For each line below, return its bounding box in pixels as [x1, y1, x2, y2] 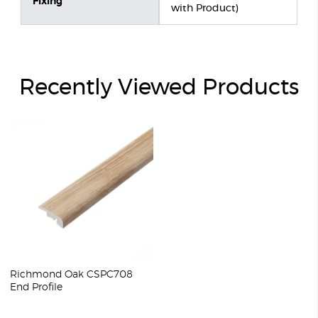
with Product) [171, 4, 238, 14]
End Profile [10, 281, 63, 292]
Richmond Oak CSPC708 [10, 268, 133, 280]
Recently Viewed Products [19, 77, 299, 99]
